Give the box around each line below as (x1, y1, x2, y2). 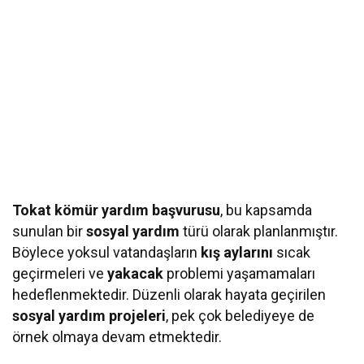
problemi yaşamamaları (163, 264, 316, 282)
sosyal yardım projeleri (12, 306, 167, 324)
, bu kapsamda (220, 201, 313, 219)
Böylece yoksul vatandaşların (12, 243, 201, 261)
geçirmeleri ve (12, 264, 108, 282)
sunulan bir (12, 222, 87, 240)
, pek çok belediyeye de (166, 306, 315, 324)
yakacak (107, 264, 164, 282)
